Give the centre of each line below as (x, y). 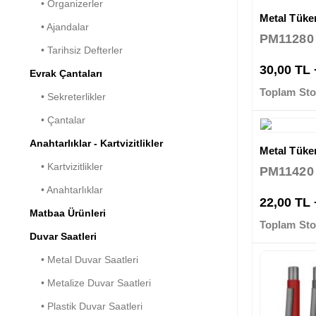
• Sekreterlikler (68, 96)
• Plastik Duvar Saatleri (86, 306)
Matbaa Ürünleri (68, 213)
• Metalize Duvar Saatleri (90, 282)
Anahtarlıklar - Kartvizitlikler (96, 143)
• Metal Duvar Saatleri (84, 259)
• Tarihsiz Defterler (76, 50)
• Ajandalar (59, 26)
